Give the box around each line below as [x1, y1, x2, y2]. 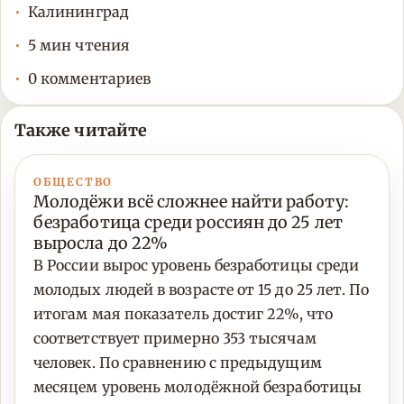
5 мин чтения [28, 36, 130, 55]
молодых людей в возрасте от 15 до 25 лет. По [33, 280, 370, 299]
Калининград [28, 3, 129, 22]
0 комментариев [28, 69, 151, 88]
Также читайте [14, 120, 148, 142]
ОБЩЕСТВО [33, 175, 114, 189]
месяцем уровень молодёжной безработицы [33, 378, 363, 397]
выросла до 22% [33, 233, 169, 254]
